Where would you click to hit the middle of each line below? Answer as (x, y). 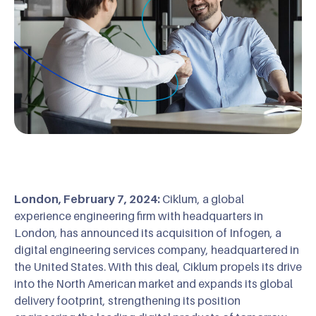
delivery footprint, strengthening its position (127, 300)
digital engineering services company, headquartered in (157, 249)
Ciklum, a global (202, 199)
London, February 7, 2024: (87, 199)
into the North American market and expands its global (153, 283)
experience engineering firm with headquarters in (139, 215)
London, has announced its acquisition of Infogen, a (148, 232)
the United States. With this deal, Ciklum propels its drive (158, 266)
